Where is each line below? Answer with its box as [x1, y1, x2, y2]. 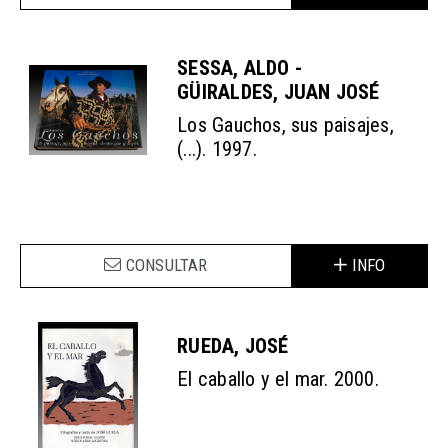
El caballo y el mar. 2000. [177, 366, 379, 391]
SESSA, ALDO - [177, 56, 302, 81]
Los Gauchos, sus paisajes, [177, 112, 394, 137]
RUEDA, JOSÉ [177, 334, 289, 359]
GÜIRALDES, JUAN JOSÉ [177, 80, 380, 105]
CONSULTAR [125, 255, 208, 275]
